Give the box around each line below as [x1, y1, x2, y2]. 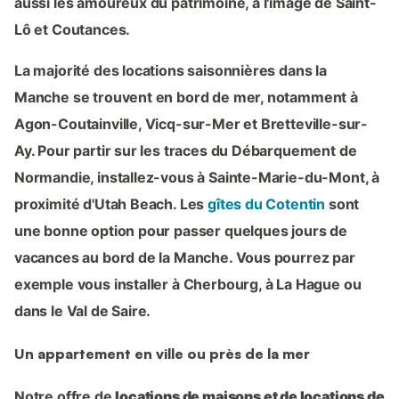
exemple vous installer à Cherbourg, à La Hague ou [14, 274, 362, 293]
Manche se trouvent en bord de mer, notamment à [14, 87, 358, 106]
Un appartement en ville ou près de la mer [14, 344, 310, 362]
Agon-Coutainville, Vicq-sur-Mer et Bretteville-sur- [14, 114, 369, 133]
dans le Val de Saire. [14, 301, 151, 320]
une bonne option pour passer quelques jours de [14, 221, 347, 240]
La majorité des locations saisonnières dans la [14, 61, 327, 79]
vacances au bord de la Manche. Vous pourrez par [14, 248, 355, 266]
